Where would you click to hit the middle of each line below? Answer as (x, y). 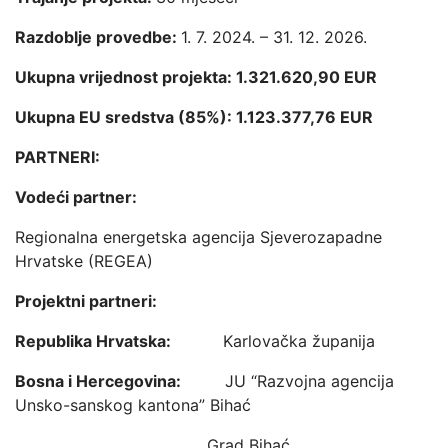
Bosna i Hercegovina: (120, 381)
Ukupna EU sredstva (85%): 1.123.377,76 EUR (194, 117)
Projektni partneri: (86, 301)
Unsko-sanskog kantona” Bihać (133, 405)
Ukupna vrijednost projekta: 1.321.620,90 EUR (196, 77)
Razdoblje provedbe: (98, 37)
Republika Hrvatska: (119, 341)
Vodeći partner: (76, 197)
